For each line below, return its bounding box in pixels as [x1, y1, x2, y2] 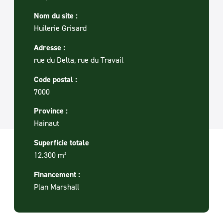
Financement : [34, 169, 80, 180]
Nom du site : [34, 10, 78, 21]
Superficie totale [34, 137, 89, 148]
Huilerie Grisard [34, 23, 87, 33]
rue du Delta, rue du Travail [34, 54, 123, 65]
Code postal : [34, 74, 77, 85]
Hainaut [34, 118, 59, 128]
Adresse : [34, 42, 65, 53]
